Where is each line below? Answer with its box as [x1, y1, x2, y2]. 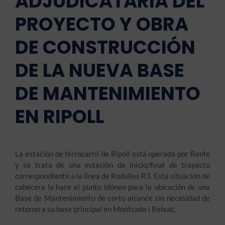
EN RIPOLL [15, 103, 104, 130]
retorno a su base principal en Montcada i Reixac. [15, 204, 176, 213]
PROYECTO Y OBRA [15, 11, 188, 37]
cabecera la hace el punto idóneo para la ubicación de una [15, 182, 210, 191]
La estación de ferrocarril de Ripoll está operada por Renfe [15, 149, 210, 158]
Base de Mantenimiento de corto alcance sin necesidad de [15, 193, 210, 202]
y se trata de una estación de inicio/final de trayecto [15, 160, 210, 169]
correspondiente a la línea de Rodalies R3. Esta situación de [15, 171, 210, 180]
